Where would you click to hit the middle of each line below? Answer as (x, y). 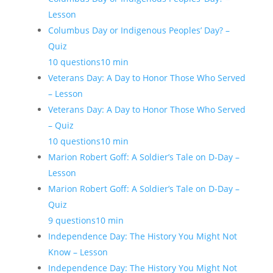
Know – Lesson (78, 252)
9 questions (72, 220)
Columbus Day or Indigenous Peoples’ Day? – (139, 30)
